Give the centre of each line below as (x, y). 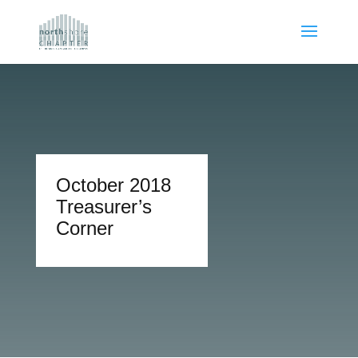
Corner (84, 228)
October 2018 (113, 185)
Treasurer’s (103, 207)
